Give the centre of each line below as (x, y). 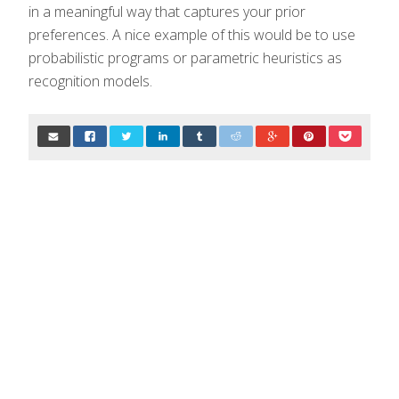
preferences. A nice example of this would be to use (192, 34)
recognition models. (90, 81)
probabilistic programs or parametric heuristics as (185, 57)
